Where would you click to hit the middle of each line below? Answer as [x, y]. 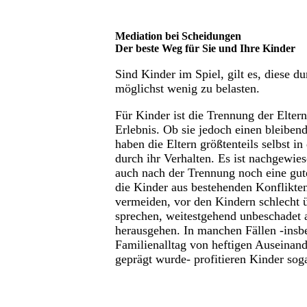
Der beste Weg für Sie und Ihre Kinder [205, 48]
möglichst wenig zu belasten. [187, 88]
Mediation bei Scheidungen [178, 36]
